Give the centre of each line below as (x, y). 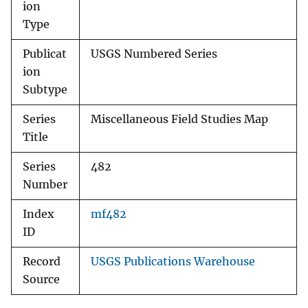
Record (42, 262)
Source (41, 280)
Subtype (45, 90)
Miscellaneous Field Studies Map (179, 120)
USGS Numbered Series (154, 54)
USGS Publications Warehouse (173, 262)
